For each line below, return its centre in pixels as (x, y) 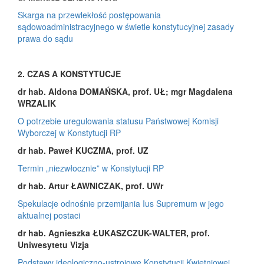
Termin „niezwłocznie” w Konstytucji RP (91, 168)
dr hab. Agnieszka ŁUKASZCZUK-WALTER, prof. (114, 232)
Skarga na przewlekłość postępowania (89, 14)
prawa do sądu (45, 38)
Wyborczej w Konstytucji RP (69, 132)
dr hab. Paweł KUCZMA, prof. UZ (83, 150)
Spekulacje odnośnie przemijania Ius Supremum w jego (121, 203)
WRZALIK (37, 103)
